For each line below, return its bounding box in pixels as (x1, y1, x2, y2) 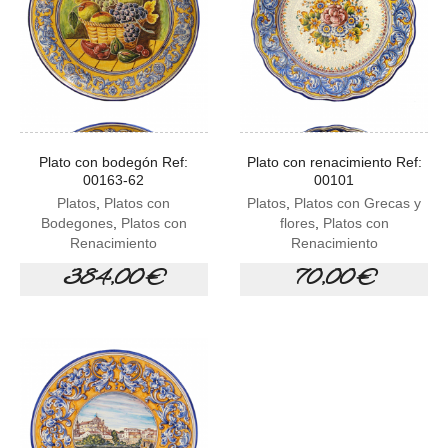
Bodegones (40, 215, 113, 232)
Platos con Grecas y (294, 195, 422, 212)
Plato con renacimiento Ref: (246, 154, 422, 171)
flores (279, 215, 315, 232)
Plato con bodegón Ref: (39, 154, 189, 171)
